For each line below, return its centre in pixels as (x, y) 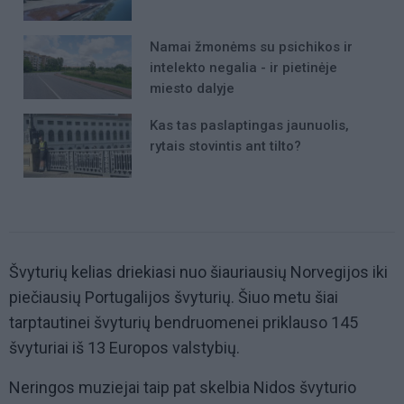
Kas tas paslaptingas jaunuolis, (249, 125)
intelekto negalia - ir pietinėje (243, 67)
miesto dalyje (192, 88)
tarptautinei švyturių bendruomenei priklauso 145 (184, 322)
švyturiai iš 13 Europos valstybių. (124, 347)
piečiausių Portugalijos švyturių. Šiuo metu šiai (174, 297)
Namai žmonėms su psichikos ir (251, 46)
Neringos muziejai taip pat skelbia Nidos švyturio (183, 387)
